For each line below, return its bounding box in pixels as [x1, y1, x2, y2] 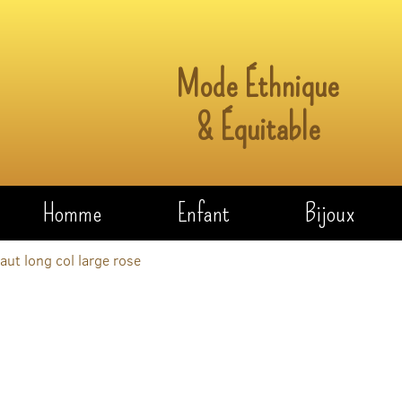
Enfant [176, 197, 230, 229]
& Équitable [195, 106, 320, 150]
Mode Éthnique [176, 63, 340, 107]
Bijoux [305, 197, 355, 229]
